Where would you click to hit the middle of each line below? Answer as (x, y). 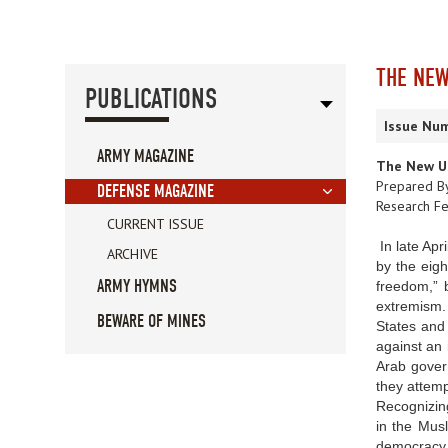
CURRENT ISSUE (155, 224)
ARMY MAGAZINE (145, 157)
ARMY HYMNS (137, 287)
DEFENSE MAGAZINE (155, 192)
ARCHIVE (132, 254)
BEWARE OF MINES (151, 322)
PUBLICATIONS (151, 99)
